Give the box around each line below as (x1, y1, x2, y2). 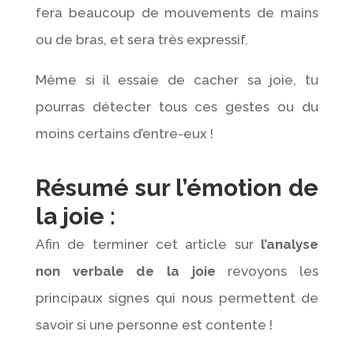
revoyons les (215, 262, 319, 279)
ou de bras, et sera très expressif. (35, 31, 248, 47)
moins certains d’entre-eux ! (35, 125, 213, 141)
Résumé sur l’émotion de (35, 173, 319, 201)
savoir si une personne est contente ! (35, 316, 273, 333)
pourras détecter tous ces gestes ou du (35, 98, 319, 115)
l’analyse (261, 235, 319, 252)
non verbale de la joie (35, 262, 216, 279)
